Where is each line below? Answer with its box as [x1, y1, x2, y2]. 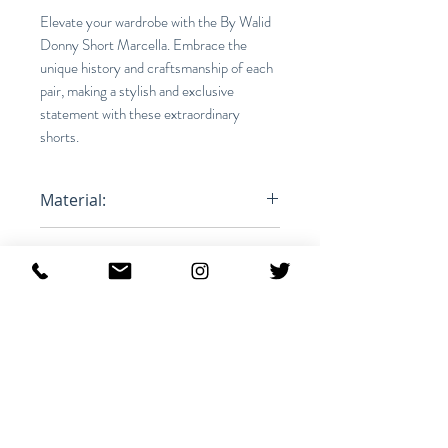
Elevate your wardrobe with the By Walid [40, 11, 271, 34]
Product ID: [40, 299, 125, 322]
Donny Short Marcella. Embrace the [40, 34, 247, 57]
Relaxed [40, 283, 94, 304]
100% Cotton [40, 228, 129, 249]
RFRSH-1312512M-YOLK [40, 338, 209, 359]
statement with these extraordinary [40, 103, 240, 126]
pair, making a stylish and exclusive [40, 80, 234, 103]
